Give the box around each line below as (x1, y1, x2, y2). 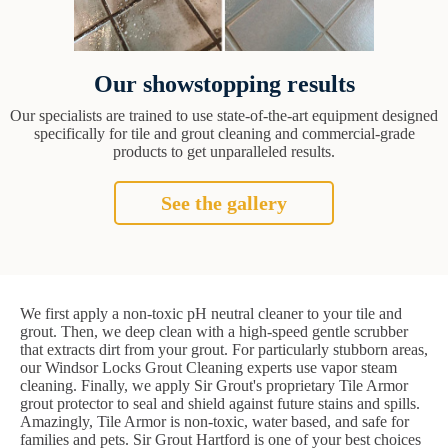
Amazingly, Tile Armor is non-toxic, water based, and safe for (20, 412, 409, 430)
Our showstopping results (93, 70, 355, 97)
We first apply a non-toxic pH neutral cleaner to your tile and (20, 304, 402, 322)
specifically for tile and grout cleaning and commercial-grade (33, 124, 415, 142)
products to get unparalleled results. (113, 142, 335, 160)
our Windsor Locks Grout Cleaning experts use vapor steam (20, 358, 397, 376)
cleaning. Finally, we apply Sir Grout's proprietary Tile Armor (20, 376, 408, 394)
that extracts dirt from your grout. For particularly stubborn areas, (20, 340, 428, 358)
